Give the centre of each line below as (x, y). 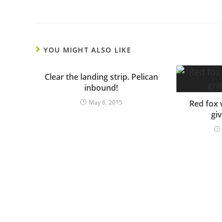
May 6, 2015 (105, 102)
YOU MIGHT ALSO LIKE (88, 50)
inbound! (101, 87)
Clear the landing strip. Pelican (101, 77)
